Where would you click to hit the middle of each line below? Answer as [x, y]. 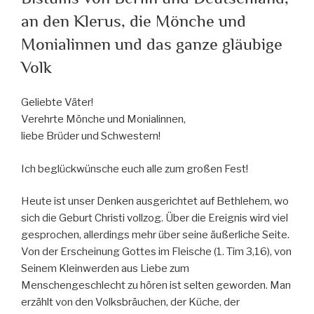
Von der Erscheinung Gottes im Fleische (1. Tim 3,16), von [156, 252]
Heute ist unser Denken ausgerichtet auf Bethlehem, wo [155, 202]
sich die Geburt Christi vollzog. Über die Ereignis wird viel [155, 218]
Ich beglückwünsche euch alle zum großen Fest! [135, 169]
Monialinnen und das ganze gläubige [152, 45]
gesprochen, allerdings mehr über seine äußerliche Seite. [155, 235]
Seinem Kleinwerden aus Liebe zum [105, 269]
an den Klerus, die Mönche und [134, 22]
